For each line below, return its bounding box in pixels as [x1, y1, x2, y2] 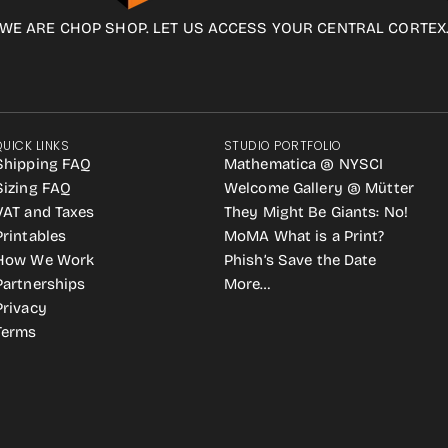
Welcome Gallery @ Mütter [224, 179, 414, 197]
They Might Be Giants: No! [224, 203, 409, 221]
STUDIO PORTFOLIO [224, 137, 342, 154]
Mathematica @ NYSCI [224, 155, 384, 173]
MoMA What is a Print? [224, 227, 385, 245]
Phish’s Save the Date [224, 251, 377, 269]
